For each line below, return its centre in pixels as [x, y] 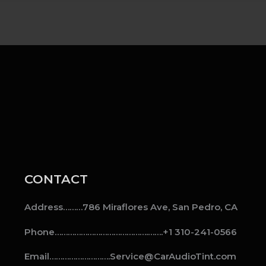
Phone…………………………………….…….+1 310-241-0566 [130, 232]
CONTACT [56, 179]
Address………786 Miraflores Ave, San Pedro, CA [131, 207]
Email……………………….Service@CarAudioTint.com [130, 256]
